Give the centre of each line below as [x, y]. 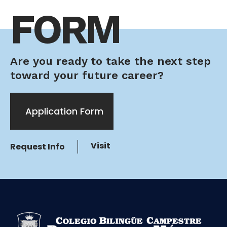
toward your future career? [87, 75]
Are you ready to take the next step [110, 61]
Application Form [64, 111]
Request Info [37, 147]
